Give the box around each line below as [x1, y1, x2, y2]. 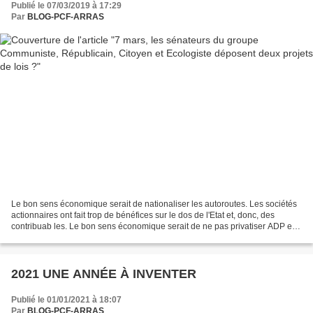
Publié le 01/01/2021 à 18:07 [11, 294, 122, 305]
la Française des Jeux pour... [11, 232, 119, 242]
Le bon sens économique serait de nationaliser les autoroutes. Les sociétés [11, 198, 297, 209]
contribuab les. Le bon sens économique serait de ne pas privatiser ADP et [11, 221, 294, 231]
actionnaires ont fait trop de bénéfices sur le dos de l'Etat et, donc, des [11, 210, 275, 220]
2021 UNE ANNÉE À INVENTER [11, 266, 196, 281]
